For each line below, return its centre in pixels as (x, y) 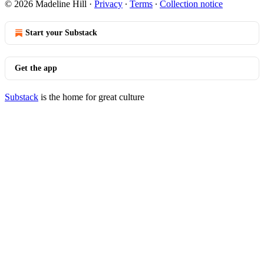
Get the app (36, 68)
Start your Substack (61, 33)
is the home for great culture (91, 97)
